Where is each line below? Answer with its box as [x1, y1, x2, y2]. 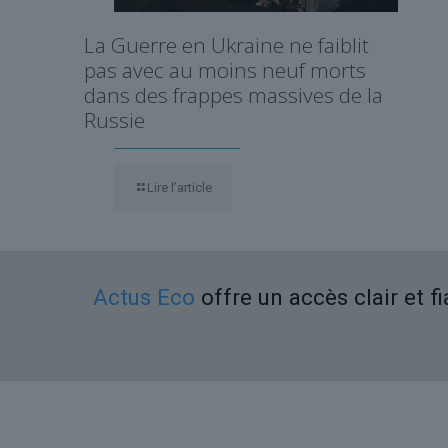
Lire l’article [147, 179, 212, 195]
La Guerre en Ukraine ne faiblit [84, 30, 369, 59]
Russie [84, 105, 145, 134]
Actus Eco [93, 283, 195, 310]
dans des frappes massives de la [84, 80, 383, 109]
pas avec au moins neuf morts [84, 55, 366, 84]
